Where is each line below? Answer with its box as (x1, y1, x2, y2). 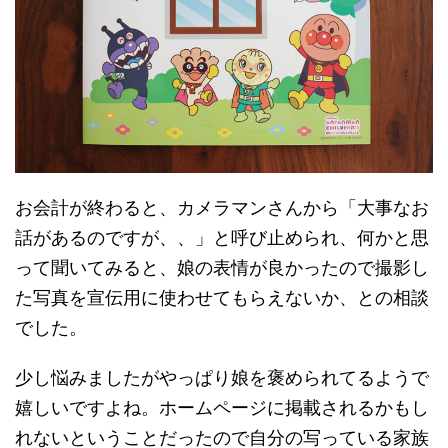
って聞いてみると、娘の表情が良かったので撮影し (15, 257, 429, 279)
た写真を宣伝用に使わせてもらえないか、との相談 (15, 287, 429, 309)
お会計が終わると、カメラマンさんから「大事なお (15, 197, 429, 219)
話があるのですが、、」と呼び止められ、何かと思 (15, 227, 429, 249)
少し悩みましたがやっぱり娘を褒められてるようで (15, 367, 429, 389)
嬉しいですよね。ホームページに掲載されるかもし (15, 397, 429, 419)
